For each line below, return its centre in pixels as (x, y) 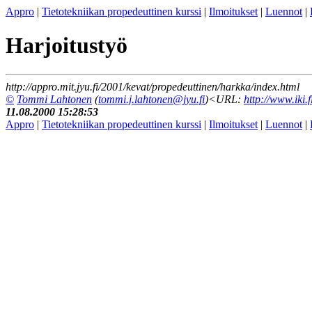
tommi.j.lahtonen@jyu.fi (151, 99)
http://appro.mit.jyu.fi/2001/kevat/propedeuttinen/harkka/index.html (153, 86)
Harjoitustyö (67, 46)
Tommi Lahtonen (54, 99)
